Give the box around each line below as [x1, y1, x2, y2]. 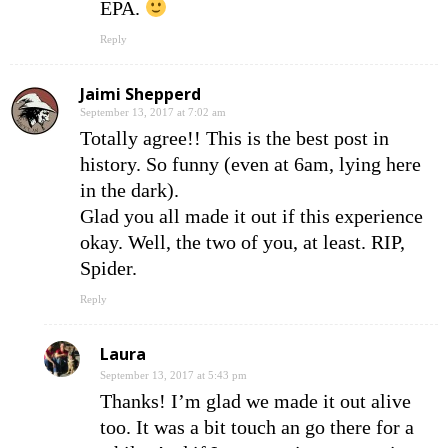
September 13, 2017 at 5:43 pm [100, 369, 247, 382]
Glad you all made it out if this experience [80, 205, 423, 228]
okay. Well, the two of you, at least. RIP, [80, 231, 405, 254]
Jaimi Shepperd [80, 83, 201, 106]
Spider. [80, 257, 137, 280]
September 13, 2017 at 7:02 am [80, 106, 226, 119]
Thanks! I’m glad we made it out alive [100, 390, 411, 413]
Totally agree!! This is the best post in [80, 127, 389, 150]
